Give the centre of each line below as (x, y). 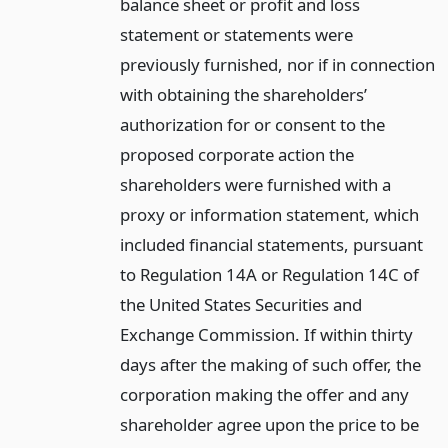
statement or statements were (236, 34)
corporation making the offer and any (264, 394)
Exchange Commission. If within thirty (266, 334)
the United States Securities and (240, 304)
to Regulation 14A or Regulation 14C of (269, 274)
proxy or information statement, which (269, 214)
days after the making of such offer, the (270, 364)
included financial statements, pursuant (271, 244)
